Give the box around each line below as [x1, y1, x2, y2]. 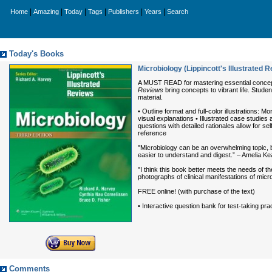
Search [167, 8, 188, 15]
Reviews [138, 86, 163, 93]
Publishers [108, 8, 139, 15]
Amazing [33, 8, 59, 15]
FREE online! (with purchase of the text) [138, 187, 255, 195]
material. [138, 93, 163, 101]
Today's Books [9, 50, 64, 58]
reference [138, 129, 166, 137]
